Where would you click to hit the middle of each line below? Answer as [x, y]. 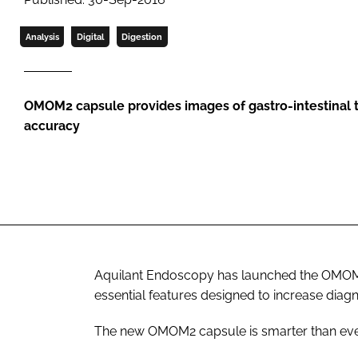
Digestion [142, 37]
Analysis [42, 37]
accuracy [52, 126]
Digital [90, 37]
